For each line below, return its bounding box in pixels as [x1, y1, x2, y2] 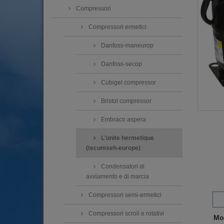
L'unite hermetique [99, 134, 154, 142]
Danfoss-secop [99, 60, 142, 68]
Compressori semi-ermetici [87, 191, 161, 199]
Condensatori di [99, 163, 144, 170]
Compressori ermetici [87, 23, 146, 31]
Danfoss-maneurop [99, 42, 153, 49]
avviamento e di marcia [86, 173, 149, 180]
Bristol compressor [99, 97, 151, 105]
